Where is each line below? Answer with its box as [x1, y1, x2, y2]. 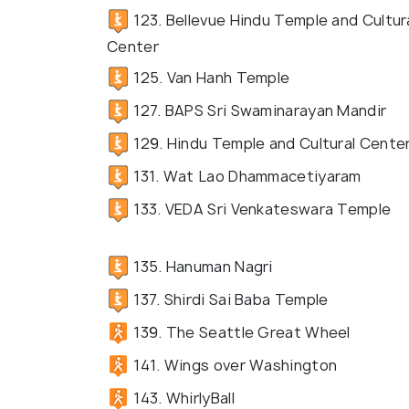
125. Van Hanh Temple [130, 67, 290, 88]
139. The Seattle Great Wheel [130, 321, 351, 342]
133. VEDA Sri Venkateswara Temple [130, 198, 392, 219]
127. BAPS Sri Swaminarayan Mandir [130, 100, 387, 121]
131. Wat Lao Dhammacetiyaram [130, 165, 362, 186]
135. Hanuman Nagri [130, 256, 273, 277]
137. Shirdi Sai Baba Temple [130, 288, 329, 309]
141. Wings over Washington [130, 354, 338, 375]
